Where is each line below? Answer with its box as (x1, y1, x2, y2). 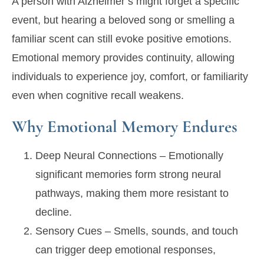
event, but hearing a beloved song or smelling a (12, 14, 235, 27)
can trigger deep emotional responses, (35, 244, 216, 256)
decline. (35, 206, 72, 219)
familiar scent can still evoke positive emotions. (12, 33, 232, 45)
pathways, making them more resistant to (35, 187, 229, 200)
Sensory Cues (35, 225, 102, 237)
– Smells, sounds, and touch (102, 225, 238, 237)
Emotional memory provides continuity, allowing (12, 52, 235, 64)
